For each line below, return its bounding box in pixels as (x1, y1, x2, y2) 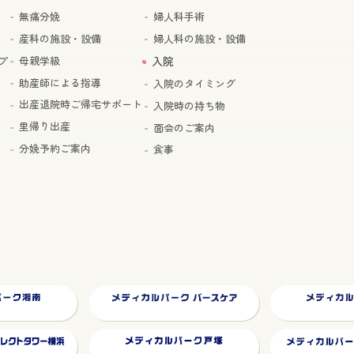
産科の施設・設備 (18, 33, 101, 45)
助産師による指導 (18, 77, 101, 89)
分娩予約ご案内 (18, 144, 91, 156)
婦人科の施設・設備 (153, 33, 246, 45)
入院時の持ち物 (153, 100, 225, 112)
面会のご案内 (153, 122, 215, 134)
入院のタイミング (153, 78, 235, 90)
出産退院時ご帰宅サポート (18, 100, 142, 111)
